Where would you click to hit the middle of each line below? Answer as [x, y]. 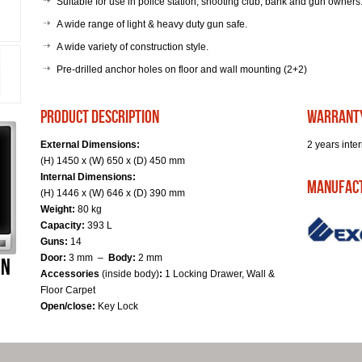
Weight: [58, 209]
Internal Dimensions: [88, 177]
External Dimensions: [90, 145]
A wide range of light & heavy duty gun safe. [152, 24]
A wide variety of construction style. [133, 47]
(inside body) [130, 274]
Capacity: [64, 225]
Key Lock [118, 306]
